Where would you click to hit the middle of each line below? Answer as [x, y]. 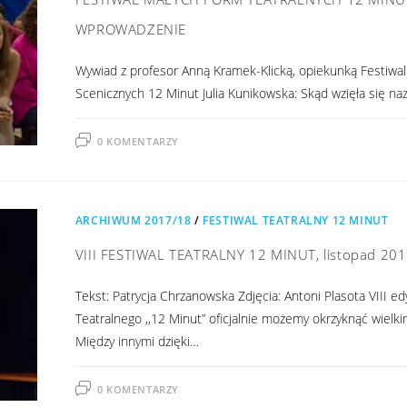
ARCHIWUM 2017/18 [133, 220]
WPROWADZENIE [130, 29]
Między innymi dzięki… [137, 341]
